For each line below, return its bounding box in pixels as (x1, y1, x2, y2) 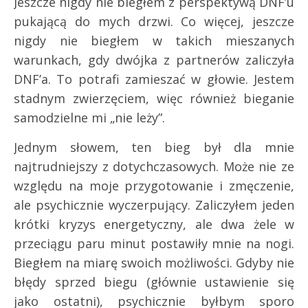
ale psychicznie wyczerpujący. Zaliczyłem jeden (14, 196, 294, 213)
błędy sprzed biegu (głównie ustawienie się (14, 273, 294, 290)
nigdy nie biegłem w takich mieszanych (14, 32, 294, 49)
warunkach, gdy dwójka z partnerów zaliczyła (14, 51, 294, 68)
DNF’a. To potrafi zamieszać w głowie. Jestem (14, 70, 294, 87)
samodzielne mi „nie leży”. (14, 109, 165, 126)
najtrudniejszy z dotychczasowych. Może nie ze (14, 157, 294, 175)
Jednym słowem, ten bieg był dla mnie (14, 138, 294, 155)
